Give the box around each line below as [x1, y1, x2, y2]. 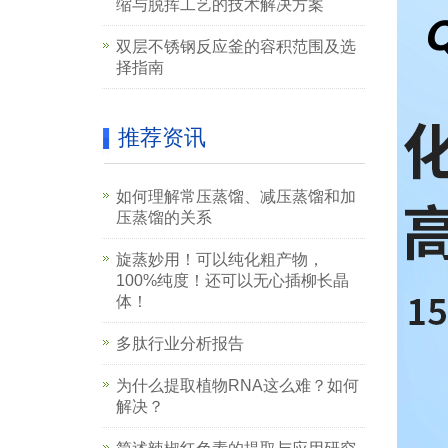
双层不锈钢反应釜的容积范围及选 [116, 38, 356, 55]
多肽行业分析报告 [116, 335, 244, 352]
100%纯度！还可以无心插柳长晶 [116, 272, 349, 289]
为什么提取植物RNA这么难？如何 [116, 377, 359, 394]
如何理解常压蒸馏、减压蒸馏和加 [116, 188, 356, 205]
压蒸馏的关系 [116, 209, 212, 226]
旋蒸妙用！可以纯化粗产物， [116, 251, 324, 268]
